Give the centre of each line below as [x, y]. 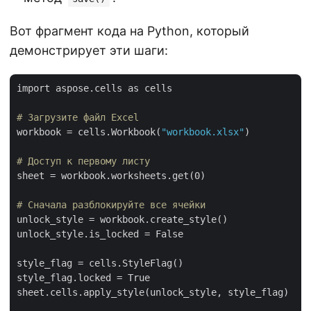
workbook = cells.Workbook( [89, 132]
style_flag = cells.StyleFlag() [100, 263]
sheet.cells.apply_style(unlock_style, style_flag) [153, 292]
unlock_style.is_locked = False [100, 234]
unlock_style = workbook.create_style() [122, 219]
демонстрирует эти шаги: [89, 50]
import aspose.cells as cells [94, 88]
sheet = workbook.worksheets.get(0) [111, 176]
